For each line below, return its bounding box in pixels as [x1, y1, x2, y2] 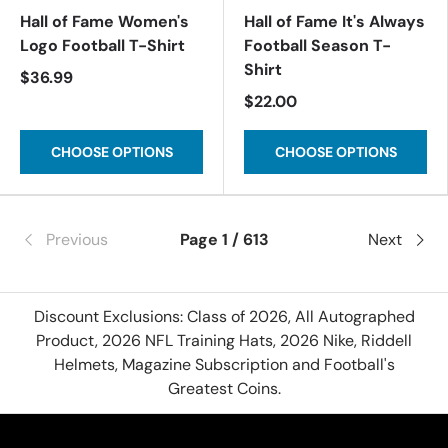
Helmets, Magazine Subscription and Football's [53, 354, 395, 376]
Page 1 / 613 [179, 229, 269, 250]
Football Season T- [244, 35, 391, 56]
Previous [46, 229, 108, 250]
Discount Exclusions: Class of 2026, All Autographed [33, 306, 415, 328]
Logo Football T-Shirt [20, 35, 185, 56]
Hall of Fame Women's [20, 11, 189, 32]
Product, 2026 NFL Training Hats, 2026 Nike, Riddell [36, 330, 412, 352]
